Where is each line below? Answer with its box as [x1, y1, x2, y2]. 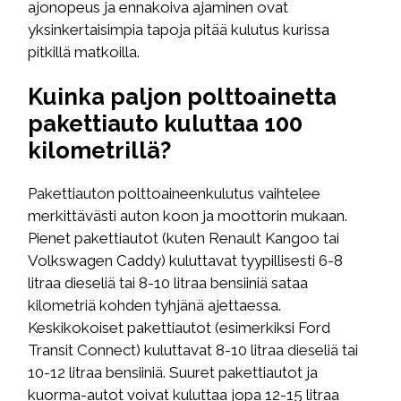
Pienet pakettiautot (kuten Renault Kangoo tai [28, 228, 340, 247]
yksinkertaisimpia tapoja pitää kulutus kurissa [28, 21, 330, 39]
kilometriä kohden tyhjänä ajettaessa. [28, 295, 282, 314]
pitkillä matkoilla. [28, 43, 141, 62]
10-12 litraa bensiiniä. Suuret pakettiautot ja [28, 363, 319, 381]
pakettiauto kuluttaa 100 [28, 109, 303, 137]
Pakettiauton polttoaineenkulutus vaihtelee [28, 183, 321, 202]
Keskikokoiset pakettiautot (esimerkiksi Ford [28, 318, 331, 337]
